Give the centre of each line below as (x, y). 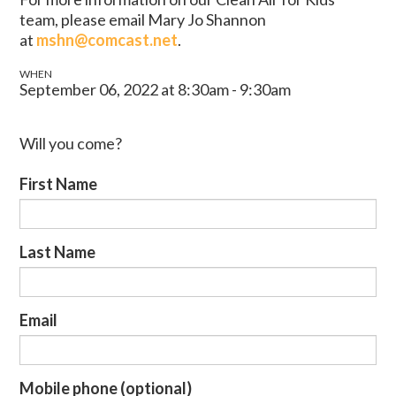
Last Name (58, 251)
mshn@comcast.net (107, 39)
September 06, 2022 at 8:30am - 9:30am (156, 89)
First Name (59, 183)
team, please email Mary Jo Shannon (143, 19)
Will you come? (71, 143)
